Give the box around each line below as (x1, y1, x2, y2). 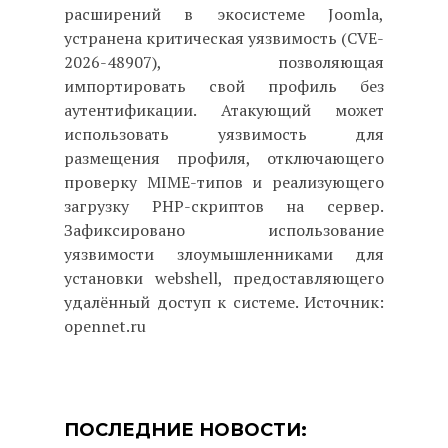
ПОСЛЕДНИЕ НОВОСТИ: (64, 419, 307, 441)
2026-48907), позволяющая (64, 51, 384, 73)
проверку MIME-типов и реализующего (64, 171, 384, 193)
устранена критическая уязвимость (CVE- (64, 27, 384, 49)
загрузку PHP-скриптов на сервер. (64, 195, 384, 217)
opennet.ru (64, 315, 146, 337)
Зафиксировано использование (64, 219, 384, 241)
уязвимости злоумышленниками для (64, 243, 384, 265)
